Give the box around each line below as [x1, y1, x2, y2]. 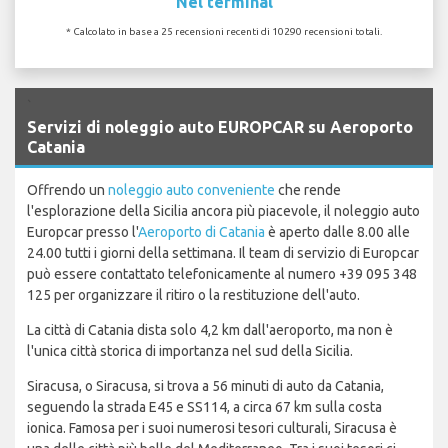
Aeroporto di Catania [138, 223, 265, 240]
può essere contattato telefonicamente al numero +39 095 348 [27, 265, 417, 282]
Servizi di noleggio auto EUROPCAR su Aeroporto [27, 117, 413, 136]
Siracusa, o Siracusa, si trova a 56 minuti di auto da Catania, [27, 377, 384, 394]
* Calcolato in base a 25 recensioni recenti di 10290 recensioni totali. [66, 25, 382, 37]
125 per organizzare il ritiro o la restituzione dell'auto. [27, 286, 360, 303]
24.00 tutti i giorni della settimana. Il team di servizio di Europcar [27, 244, 419, 261]
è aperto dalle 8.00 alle [265, 223, 410, 240]
